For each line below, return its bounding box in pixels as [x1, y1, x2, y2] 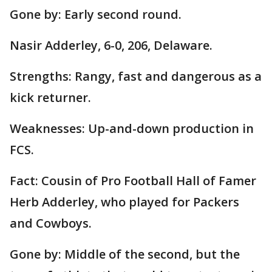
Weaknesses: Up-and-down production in [10, 120, 254, 137]
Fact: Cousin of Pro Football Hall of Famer [10, 172, 256, 189]
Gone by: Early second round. [10, 6, 182, 23]
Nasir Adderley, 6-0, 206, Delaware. [10, 37, 212, 54]
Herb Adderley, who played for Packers [10, 194, 239, 211]
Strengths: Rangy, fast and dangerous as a [10, 68, 262, 85]
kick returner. [10, 89, 91, 106]
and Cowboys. [10, 215, 92, 232]
